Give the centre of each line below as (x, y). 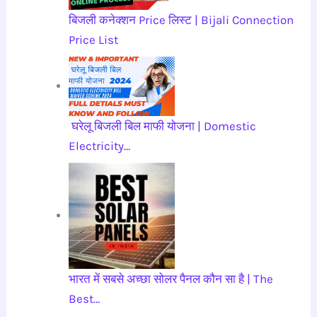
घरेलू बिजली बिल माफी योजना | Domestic (163, 126)
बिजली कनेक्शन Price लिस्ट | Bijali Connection (181, 19)
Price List (94, 39)
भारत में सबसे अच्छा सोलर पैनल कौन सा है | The (171, 279)
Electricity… (100, 146)
